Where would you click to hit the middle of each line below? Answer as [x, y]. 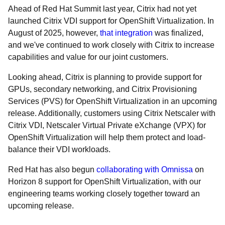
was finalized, [178, 33]
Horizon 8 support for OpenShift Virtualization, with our [104, 182]
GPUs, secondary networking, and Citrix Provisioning [102, 89]
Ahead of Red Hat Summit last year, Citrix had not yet [102, 9]
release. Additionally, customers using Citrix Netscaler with [112, 113]
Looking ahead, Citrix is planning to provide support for [105, 77]
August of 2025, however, [54, 33]
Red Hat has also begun [52, 170]
